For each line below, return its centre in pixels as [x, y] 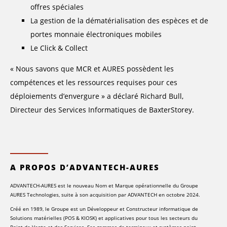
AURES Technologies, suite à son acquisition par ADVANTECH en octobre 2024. [105, 194]
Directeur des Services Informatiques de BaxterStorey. [102, 110]
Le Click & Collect [59, 48]
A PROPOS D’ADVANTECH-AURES [85, 167]
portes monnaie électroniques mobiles [96, 34]
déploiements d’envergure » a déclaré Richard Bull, [97, 96]
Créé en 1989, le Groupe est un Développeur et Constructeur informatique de [104, 209]
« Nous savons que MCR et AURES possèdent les [92, 69]
